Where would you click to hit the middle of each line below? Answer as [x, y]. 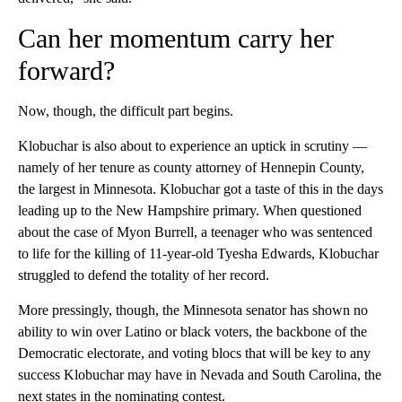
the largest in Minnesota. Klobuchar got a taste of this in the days [201, 189]
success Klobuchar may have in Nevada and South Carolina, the [200, 375]
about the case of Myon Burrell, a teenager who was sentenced [195, 232]
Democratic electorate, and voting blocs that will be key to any [194, 354]
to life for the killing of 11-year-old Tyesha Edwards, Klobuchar [198, 254]
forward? [66, 71]
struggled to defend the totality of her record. [144, 275]
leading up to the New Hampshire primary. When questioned [190, 211]
